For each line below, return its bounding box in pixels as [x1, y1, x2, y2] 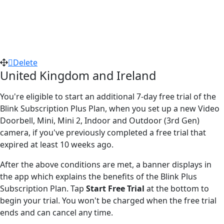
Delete [13, 56, 37, 68]
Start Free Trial [86, 182, 146, 194]
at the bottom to [146, 182, 209, 194]
